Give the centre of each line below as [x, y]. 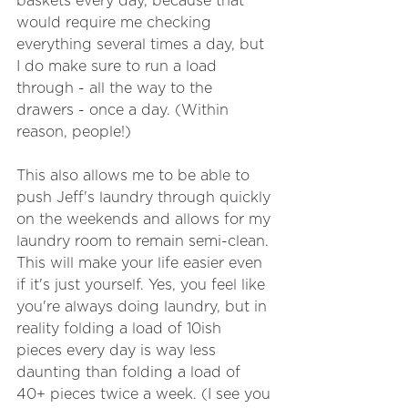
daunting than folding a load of [131, 372]
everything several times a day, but [143, 45]
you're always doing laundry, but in [144, 307]
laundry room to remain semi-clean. [145, 241]
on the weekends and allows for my [146, 219]
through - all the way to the [117, 88]
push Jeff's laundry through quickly [146, 198]
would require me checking [116, 23]
